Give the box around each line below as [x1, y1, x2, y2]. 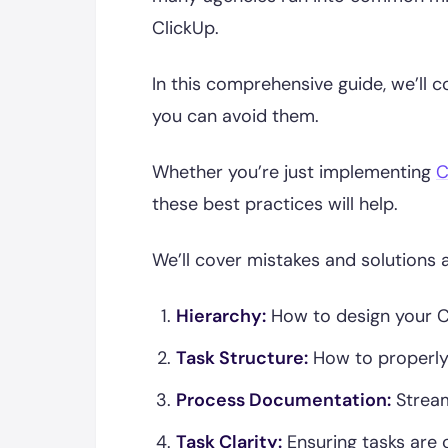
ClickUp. [152, 16, 219, 40]
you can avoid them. [152, 104, 319, 128]
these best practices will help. [152, 192, 398, 216]
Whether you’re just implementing [152, 160, 436, 184]
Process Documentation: [176, 388, 391, 412]
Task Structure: [176, 346, 308, 370]
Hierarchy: [176, 304, 266, 328]
